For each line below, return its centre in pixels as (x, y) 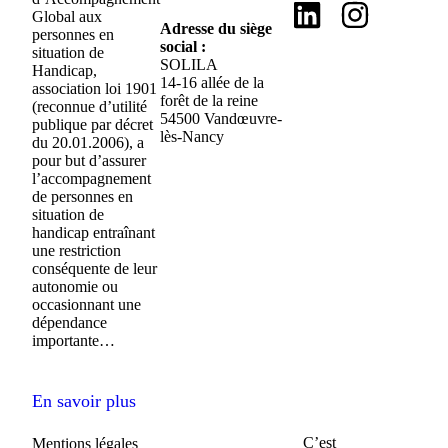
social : (183, 47)
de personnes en (82, 197)
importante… (73, 341)
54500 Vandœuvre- (221, 119)
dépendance (69, 323)
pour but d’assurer (89, 161)
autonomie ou (75, 287)
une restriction (76, 251)
